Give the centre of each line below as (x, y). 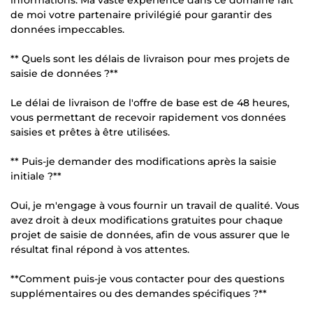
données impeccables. (67, 29)
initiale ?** (36, 176)
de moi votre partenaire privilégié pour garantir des (141, 14)
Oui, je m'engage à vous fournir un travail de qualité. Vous (155, 205)
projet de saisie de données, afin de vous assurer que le (150, 234)
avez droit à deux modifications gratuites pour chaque (147, 220)
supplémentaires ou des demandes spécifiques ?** (139, 293)
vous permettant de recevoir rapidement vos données (148, 117)
